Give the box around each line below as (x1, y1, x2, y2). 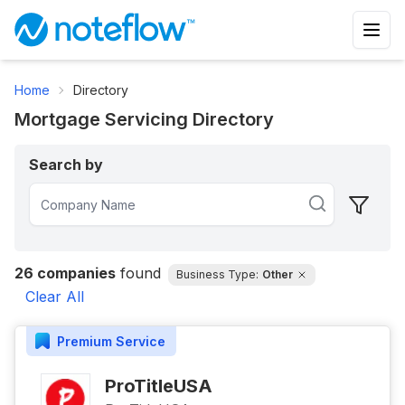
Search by (29, 155, 103, 174)
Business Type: (176, 268, 259, 281)
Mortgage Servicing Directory (14, 108, 274, 130)
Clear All (25, 287, 84, 306)
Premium (57, 333, 112, 349)
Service (112, 333, 165, 349)
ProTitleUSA (105, 375, 212, 397)
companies (33, 264, 116, 282)
